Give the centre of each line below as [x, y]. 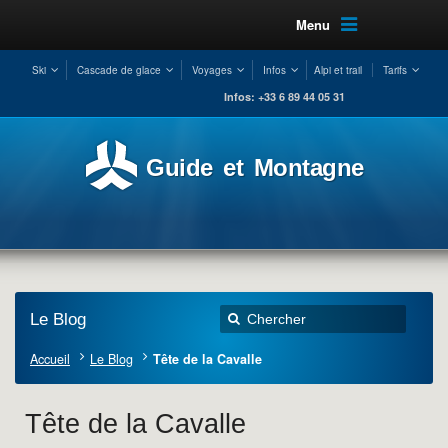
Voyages [211, 70]
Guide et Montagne [255, 167]
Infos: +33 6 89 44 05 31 [284, 96]
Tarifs [394, 70]
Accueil [50, 359]
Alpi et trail [337, 70]
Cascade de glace [118, 70]
